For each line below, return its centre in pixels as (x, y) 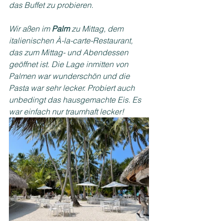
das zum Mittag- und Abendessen (70, 52)
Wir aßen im (30, 28)
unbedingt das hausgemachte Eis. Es (76, 99)
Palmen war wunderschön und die (70, 76)
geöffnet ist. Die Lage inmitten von (70, 64)
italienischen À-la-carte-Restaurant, (72, 40)
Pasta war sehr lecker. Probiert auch (73, 88)
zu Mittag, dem (97, 28)
